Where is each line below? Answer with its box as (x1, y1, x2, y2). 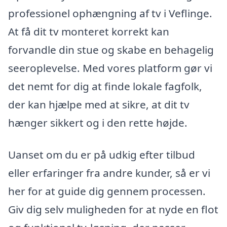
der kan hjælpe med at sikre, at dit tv (8, 97, 190, 111)
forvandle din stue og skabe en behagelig (8, 42, 214, 57)
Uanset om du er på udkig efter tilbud (8, 147, 195, 162)
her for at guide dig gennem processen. (8, 184, 206, 199)
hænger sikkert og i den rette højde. (8, 115, 187, 130)
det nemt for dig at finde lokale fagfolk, (8, 79, 202, 93)
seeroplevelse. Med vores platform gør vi (8, 60, 212, 75)
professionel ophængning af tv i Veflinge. (8, 6, 212, 20)
